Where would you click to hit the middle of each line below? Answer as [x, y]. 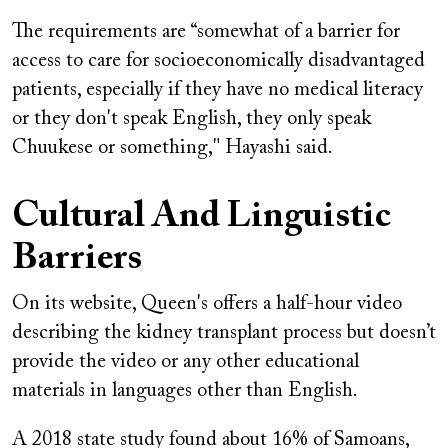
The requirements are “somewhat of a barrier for [206, 31]
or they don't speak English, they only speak [191, 118]
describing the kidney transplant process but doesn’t [224, 332]
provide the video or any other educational [185, 361]
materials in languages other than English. [185, 390]
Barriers [77, 259]
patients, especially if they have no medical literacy [217, 89]
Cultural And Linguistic [201, 217]
